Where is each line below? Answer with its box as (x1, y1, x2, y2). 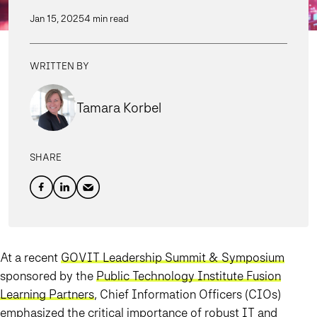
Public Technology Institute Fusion (96, 268, 281, 284)
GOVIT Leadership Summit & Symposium (61, 250, 284, 265)
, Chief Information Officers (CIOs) (94, 287, 281, 302)
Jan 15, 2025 (30, 13, 84, 25)
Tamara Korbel (76, 99, 161, 117)
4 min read (84, 13, 129, 25)
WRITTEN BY (30, 60, 89, 72)
